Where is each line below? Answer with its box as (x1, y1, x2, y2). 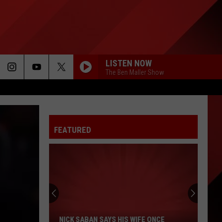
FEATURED (54, 125, 91, 135)
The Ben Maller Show (106, 68, 164, 76)
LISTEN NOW (106, 57, 152, 68)
